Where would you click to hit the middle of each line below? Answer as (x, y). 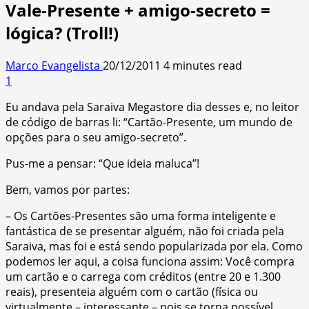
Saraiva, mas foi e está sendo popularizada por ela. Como (154, 246)
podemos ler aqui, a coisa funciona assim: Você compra (150, 261)
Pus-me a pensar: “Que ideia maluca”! (102, 163)
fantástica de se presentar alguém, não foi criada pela (145, 231)
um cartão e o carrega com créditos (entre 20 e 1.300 (143, 276)
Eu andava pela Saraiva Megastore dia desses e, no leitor (152, 107)
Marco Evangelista (54, 65)
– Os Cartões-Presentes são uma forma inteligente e (141, 216)
